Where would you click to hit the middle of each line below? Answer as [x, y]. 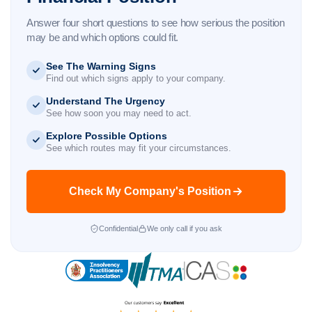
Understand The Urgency [106, 101]
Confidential [118, 229]
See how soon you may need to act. [119, 114]
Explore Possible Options [107, 136]
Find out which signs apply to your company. [136, 79]
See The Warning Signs [101, 67]
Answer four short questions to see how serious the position [156, 23]
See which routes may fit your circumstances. [139, 148]
